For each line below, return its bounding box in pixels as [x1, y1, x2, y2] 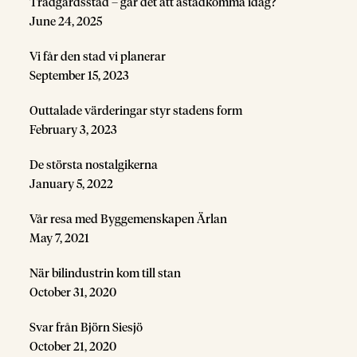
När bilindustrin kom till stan [29, 268, 182, 280]
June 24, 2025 [29, 16, 103, 28]
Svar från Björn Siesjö [29, 322, 143, 334]
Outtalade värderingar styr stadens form [29, 105, 243, 117]
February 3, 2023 [29, 124, 118, 136]
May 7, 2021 [29, 233, 90, 245]
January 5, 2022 [29, 178, 114, 190]
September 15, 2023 [29, 70, 130, 82]
